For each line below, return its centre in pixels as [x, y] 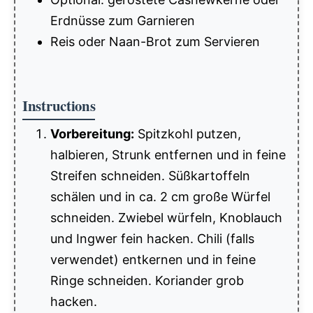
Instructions [59, 105]
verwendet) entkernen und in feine [153, 259]
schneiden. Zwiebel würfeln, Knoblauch [166, 217]
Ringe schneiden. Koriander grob [147, 280]
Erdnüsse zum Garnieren [123, 20]
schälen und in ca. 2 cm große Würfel [160, 196]
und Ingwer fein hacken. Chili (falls [152, 238]
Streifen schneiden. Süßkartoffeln [150, 175]
